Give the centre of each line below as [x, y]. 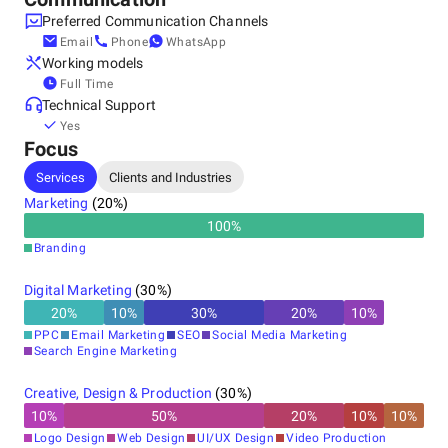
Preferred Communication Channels [155, 21]
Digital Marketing [78, 290]
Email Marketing [118, 335]
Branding [60, 248]
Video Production [336, 438]
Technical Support [99, 105]
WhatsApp [196, 42]
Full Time [87, 84]
